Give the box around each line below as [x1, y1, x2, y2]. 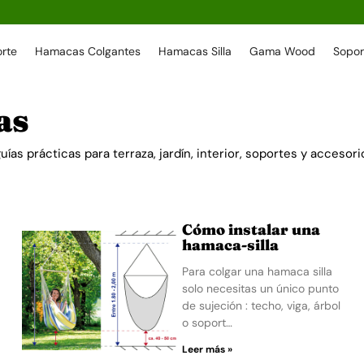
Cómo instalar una [181, 220, 320, 239]
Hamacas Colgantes [35, 44, 141, 58]
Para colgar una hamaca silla [181, 264, 332, 279]
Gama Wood [249, 44, 316, 58]
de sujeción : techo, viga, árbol [181, 298, 340, 313]
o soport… [181, 315, 232, 330]
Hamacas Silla [158, 44, 232, 58]
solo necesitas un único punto [181, 281, 339, 296]
